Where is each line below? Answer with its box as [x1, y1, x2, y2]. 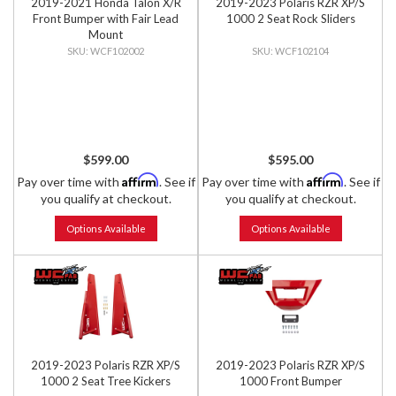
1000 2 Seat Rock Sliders [225, 11, 355, 26]
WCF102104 [275, 45, 329, 57]
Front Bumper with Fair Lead [33, 11, 179, 26]
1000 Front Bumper [239, 374, 342, 388]
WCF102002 [90, 45, 144, 57]
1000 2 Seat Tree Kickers [41, 374, 171, 388]
